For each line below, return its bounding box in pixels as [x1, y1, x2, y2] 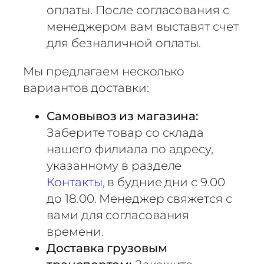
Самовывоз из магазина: [47, 108, 199, 123]
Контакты [47, 174, 103, 189]
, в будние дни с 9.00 [102, 174, 225, 189]
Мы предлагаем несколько [23, 64, 185, 78]
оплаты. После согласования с [47, 2, 229, 17]
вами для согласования [47, 207, 190, 222]
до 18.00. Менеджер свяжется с [47, 191, 232, 206]
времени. [47, 224, 104, 239]
